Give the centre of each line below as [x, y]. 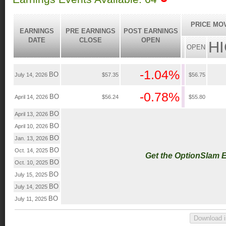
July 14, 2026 [32, 75]
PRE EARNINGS [90, 31]
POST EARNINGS [151, 31]
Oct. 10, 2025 [32, 163]
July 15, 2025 [32, 175]
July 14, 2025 [32, 187]
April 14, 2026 [32, 97]
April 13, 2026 [32, 114]
